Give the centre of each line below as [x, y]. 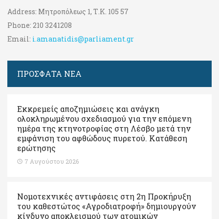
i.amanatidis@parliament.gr [83, 39]
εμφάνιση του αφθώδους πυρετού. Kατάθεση [102, 138]
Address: [22, 11]
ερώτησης [36, 148]
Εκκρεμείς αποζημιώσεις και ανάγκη [88, 109]
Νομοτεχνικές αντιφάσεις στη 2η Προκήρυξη [104, 196]
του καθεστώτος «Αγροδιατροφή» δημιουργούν [107, 206]
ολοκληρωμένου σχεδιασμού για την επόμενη [104, 118]
